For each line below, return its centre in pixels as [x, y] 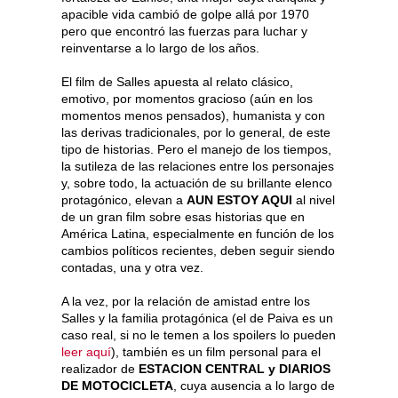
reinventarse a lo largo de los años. [160, 48]
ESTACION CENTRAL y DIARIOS [235, 369]
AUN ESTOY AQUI [239, 200]
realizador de [100, 369]
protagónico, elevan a [124, 200]
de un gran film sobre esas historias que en [183, 217]
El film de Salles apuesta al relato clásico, [177, 82]
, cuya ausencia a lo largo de [254, 386]
